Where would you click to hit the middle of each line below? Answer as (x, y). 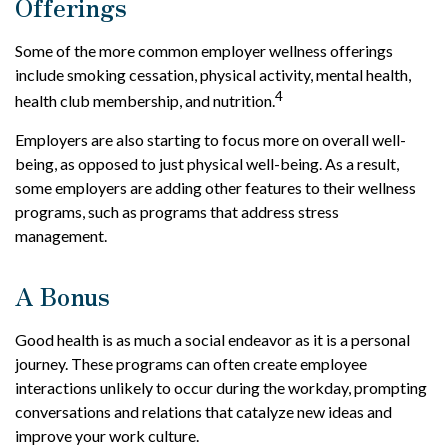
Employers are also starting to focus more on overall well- (210, 140)
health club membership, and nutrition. (145, 101)
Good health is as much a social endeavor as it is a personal (212, 340)
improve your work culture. (107, 436)
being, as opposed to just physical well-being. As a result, (207, 164)
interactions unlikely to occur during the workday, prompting (221, 388)
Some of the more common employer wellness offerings (204, 50)
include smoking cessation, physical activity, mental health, (213, 74)
